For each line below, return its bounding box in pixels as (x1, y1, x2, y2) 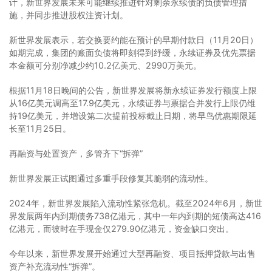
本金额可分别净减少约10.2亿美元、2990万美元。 (9, 59, 202, 70)
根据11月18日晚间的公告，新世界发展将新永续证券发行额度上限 (9, 84, 257, 95)
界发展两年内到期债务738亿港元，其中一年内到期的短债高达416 (9, 210, 261, 221)
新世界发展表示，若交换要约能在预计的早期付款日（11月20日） (9, 34, 258, 45)
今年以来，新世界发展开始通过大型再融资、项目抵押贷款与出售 (9, 248, 256, 259)
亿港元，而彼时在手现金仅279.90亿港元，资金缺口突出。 (9, 223, 234, 234)
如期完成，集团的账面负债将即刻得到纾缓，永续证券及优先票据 (9, 47, 256, 58)
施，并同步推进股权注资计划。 (9, 9, 128, 20)
